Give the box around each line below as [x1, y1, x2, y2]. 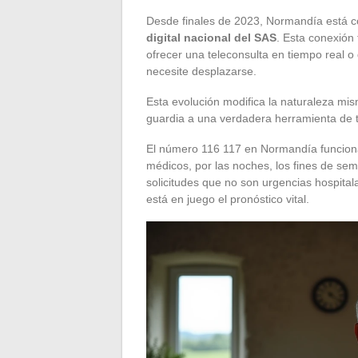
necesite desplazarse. [146, 64, 257, 78]
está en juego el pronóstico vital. [146, 192, 309, 205]
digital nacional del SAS [146, 30, 276, 44]
